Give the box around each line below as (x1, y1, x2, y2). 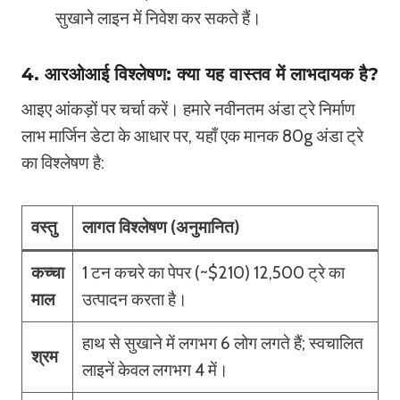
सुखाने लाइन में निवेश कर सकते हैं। (55, 8, 262, 29)
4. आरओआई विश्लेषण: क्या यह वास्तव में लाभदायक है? (21, 63, 379, 85)
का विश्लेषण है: (21, 153, 104, 173)
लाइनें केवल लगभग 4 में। (81, 360, 229, 380)
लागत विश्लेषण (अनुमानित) (81, 217, 240, 237)
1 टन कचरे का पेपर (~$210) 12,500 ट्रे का (81, 262, 345, 283)
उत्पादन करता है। (81, 289, 187, 310)
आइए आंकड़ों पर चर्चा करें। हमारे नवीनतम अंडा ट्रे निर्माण (21, 99, 355, 120)
